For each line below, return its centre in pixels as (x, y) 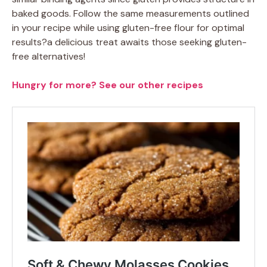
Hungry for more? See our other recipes (108, 85)
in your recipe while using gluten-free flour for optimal (128, 27)
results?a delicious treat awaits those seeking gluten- (129, 42)
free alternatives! (49, 56)
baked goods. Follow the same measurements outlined (131, 13)
